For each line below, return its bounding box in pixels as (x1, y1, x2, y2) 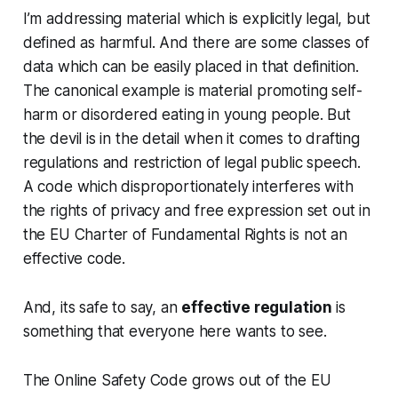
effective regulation (181, 298, 336, 316)
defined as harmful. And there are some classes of (22, 33, 370, 52)
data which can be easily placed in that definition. (22, 57, 360, 76)
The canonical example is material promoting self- (22, 81, 362, 99)
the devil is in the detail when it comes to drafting (22, 129, 360, 147)
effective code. (22, 249, 126, 267)
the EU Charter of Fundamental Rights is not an (22, 225, 347, 243)
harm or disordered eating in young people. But (22, 105, 351, 123)
